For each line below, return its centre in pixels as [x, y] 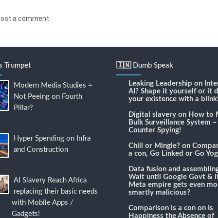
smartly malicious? [159, 193]
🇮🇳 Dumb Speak [145, 66]
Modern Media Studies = [53, 86]
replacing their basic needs [55, 192]
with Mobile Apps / [43, 203]
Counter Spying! [155, 130]
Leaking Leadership [160, 84]
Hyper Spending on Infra [52, 139]
